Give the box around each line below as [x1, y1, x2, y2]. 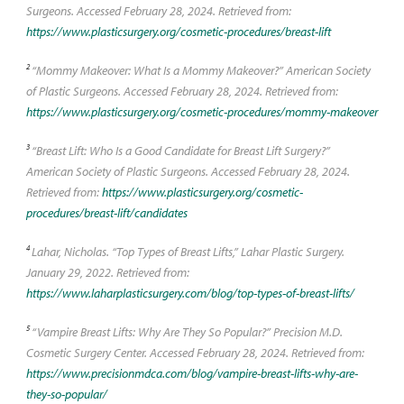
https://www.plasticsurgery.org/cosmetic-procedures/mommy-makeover [25, 103, 378, 120]
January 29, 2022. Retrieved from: [25, 263, 189, 280]
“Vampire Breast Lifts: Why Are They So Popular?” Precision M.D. [31, 323, 343, 340]
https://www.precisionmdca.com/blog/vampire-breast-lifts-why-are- [25, 364, 358, 381]
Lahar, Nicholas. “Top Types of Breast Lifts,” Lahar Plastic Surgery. [31, 243, 344, 260]
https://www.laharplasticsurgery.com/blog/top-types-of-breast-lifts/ [25, 284, 354, 301]
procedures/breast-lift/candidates [25, 204, 188, 221]
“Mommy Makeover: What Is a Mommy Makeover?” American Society [31, 61, 371, 78]
